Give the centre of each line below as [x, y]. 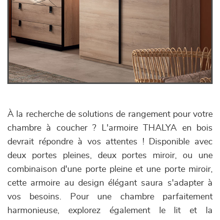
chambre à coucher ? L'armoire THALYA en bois [110, 128]
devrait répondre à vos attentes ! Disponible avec [110, 142]
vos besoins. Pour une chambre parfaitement [110, 197]
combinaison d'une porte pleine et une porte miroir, [110, 169]
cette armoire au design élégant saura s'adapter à [110, 183]
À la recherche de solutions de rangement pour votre [110, 114]
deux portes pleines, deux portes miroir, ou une [110, 156]
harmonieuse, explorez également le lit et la [110, 211]
